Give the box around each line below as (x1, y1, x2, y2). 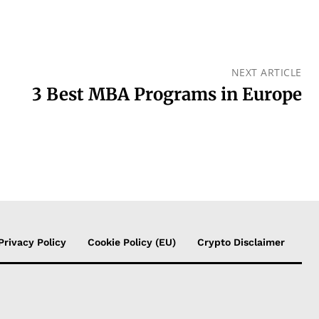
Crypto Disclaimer (197, 236, 285, 248)
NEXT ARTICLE (231, 65, 302, 79)
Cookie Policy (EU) (88, 236, 176, 248)
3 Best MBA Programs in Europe (31, 83, 302, 105)
